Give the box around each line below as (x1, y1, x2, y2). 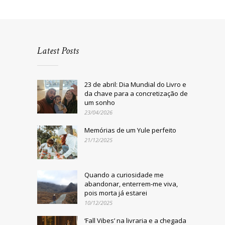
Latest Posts (37, 44, 79, 58)
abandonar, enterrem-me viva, (84, 179, 178, 189)
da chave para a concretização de (84, 89, 188, 98)
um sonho (84, 98, 115, 107)
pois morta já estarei (84, 188, 147, 198)
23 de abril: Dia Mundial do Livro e (84, 80, 186, 89)
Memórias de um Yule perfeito (84, 126, 176, 135)
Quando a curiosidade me (84, 170, 164, 180)
